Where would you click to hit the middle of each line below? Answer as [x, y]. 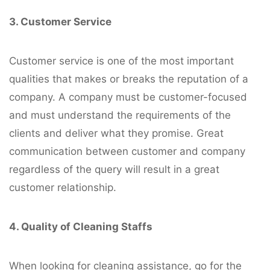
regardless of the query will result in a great [114, 169]
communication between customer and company [127, 151]
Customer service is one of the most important [121, 61]
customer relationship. [63, 187]
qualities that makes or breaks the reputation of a [129, 79]
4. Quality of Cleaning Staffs [81, 226]
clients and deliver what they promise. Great [116, 133]
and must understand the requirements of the [120, 115]
